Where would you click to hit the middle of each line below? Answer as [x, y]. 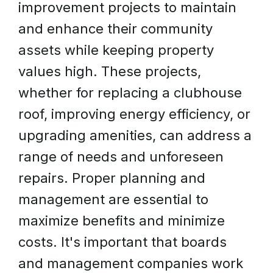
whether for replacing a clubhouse [130, 93]
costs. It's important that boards [122, 242]
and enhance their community [115, 29]
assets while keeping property [116, 50]
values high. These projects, [110, 71]
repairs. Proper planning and [112, 178]
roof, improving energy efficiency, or [134, 114]
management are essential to [113, 199]
